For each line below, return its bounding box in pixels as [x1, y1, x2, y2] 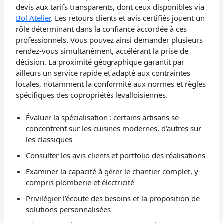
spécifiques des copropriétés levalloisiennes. [16, 89, 168, 100]
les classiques [26, 134, 73, 144]
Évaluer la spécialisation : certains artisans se [26, 112, 179, 122]
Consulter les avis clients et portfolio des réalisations [26, 150, 206, 160]
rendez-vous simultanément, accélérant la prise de [16, 45, 189, 56]
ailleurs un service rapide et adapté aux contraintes [16, 67, 191, 78]
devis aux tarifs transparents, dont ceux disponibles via [16, 1, 205, 12]
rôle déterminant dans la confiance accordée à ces [16, 23, 187, 34]
